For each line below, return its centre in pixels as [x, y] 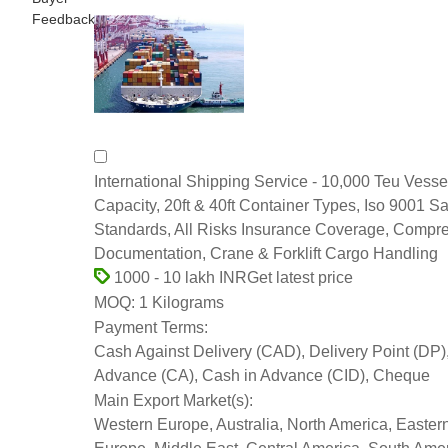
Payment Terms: [151, 328]
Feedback [63, 18]
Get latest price [300, 277]
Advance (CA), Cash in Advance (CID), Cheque [262, 376]
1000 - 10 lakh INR [178, 277]
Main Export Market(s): [173, 400]
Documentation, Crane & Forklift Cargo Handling [266, 253]
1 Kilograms [179, 302]
